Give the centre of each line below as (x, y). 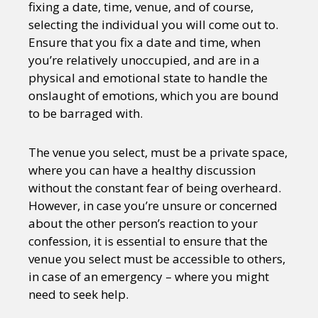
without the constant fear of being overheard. (155, 187)
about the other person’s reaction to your (143, 223)
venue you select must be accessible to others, (157, 258)
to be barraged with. (86, 113)
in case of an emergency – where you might (149, 276)
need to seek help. (78, 294)
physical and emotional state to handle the (148, 77)
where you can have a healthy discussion (142, 170)
